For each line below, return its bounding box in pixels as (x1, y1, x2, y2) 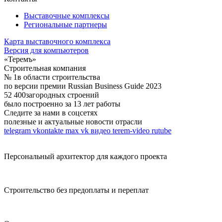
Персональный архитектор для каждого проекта (4, 152, 167, 161)
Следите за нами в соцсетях (4, 109, 98, 117)
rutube (152, 126, 171, 135)
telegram (4, 126, 31, 135)
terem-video (112, 126, 150, 135)
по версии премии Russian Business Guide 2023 (4, 82, 162, 91)
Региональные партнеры (24, 20, 107, 29)
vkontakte (33, 126, 63, 135)
